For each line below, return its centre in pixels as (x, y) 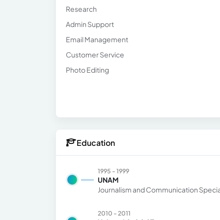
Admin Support (90, 24)
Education (96, 142)
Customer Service (95, 55)
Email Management (97, 39)
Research (81, 9)
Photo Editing (87, 70)
